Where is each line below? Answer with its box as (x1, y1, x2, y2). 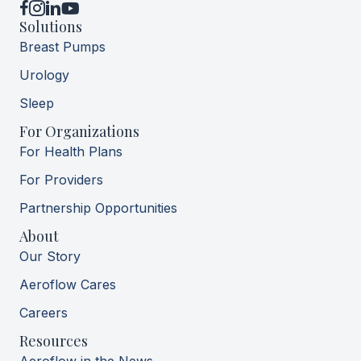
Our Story (19, 248, 81, 265)
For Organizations (19, 122, 139, 142)
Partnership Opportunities (19, 200, 177, 217)
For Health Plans (19, 143, 122, 160)
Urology (19, 67, 69, 84)
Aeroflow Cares (19, 276, 116, 293)
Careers (19, 305, 68, 322)
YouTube (60, 2, 115, 19)
